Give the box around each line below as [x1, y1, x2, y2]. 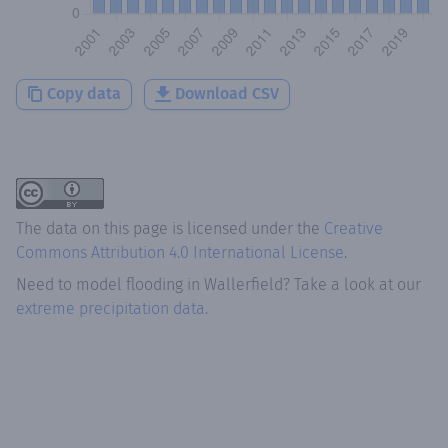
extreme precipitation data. [16, 298, 208, 318]
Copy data [47, 83, 121, 103]
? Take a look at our [283, 274, 421, 294]
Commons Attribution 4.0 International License [16, 242, 344, 262]
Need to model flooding [16, 274, 183, 294]
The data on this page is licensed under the [16, 218, 324, 238]
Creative [324, 218, 383, 238]
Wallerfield [204, 274, 283, 294]
